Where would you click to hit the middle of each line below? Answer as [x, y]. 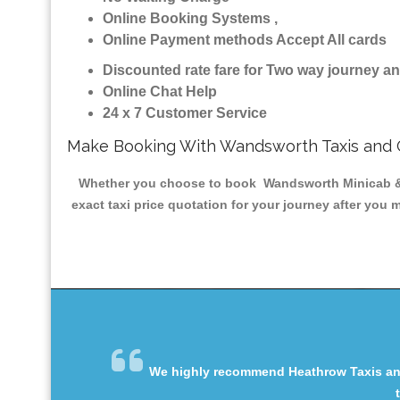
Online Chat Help [160, 92]
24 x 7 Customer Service [185, 113]
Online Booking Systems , [190, 19]
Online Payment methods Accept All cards [245, 40]
